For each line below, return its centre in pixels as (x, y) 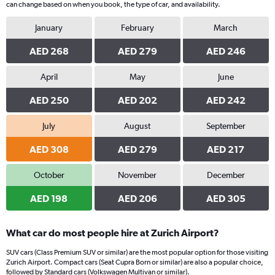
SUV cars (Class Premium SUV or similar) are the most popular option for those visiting (137, 252)
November (137, 175)
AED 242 (226, 100)
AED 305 (226, 198)
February (137, 28)
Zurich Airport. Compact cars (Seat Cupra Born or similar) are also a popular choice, (135, 262)
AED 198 (49, 198)
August (137, 126)
